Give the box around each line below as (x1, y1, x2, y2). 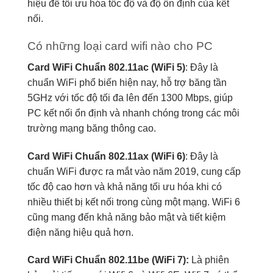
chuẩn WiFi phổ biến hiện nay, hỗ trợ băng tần (27, 77, 227, 88)
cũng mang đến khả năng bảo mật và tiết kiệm (27, 211, 225, 222)
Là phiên (191, 255, 229, 266)
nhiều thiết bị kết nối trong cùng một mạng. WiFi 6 (27, 196, 240, 207)
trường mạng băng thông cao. (27, 122, 156, 133)
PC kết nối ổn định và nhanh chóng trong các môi (27, 107, 239, 118)
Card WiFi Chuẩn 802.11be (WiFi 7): (27, 255, 191, 266)
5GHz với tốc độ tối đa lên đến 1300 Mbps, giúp (27, 92, 233, 103)
